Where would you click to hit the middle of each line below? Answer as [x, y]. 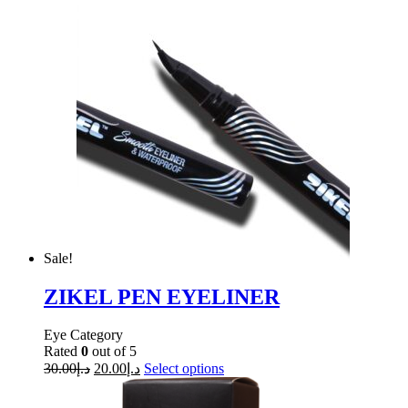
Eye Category [83, 335]
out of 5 [112, 352]
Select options [184, 369]
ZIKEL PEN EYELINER [162, 296]
